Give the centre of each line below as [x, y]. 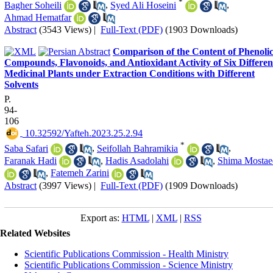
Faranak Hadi [30, 160]
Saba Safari [26, 148]
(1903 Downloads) [201, 30]
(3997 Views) [65, 185]
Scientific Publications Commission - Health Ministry [126, 253]
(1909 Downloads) [201, 185]
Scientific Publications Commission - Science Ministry [129, 264]
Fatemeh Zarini [80, 173]
